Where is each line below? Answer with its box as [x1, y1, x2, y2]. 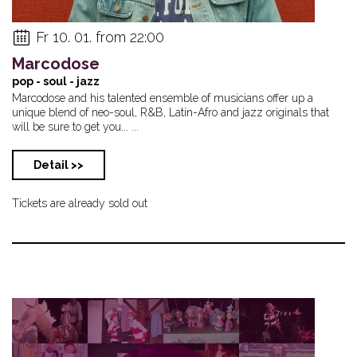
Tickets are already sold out [12, 196, 147, 210]
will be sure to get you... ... [12, 120, 139, 133]
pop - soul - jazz [12, 74, 100, 88]
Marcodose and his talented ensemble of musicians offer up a [12, 91, 313, 104]
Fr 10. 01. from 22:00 [36, 28, 164, 45]
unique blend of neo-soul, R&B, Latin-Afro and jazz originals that [12, 105, 329, 119]
